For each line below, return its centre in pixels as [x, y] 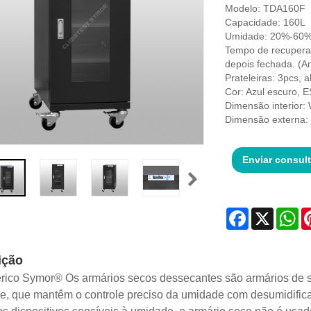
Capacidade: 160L [265, 23]
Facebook [270, 213]
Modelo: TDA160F [265, 9]
